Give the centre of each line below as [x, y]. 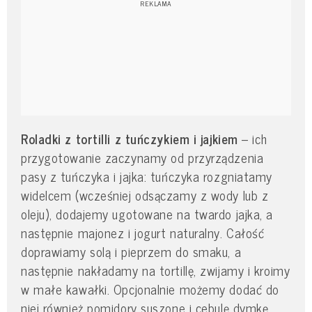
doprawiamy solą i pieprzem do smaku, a [131, 251]
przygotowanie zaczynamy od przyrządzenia [142, 157]
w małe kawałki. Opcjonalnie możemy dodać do [150, 289]
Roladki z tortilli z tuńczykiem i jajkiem [130, 138]
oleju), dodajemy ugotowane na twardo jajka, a [147, 213]
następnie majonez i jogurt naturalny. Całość [143, 232]
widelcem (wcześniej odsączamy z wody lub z [145, 195]
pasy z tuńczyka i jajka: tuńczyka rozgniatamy [147, 176]
